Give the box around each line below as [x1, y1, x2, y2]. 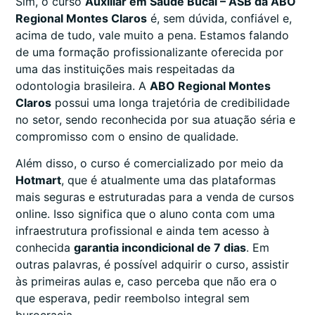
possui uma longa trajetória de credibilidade [51, 95, 290, 110]
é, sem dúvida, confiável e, [147, 11, 292, 25]
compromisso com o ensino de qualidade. [15, 129, 238, 143]
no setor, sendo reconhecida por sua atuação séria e [15, 112, 295, 127]
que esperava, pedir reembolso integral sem [15, 290, 250, 305]
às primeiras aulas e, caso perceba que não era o [15, 274, 277, 288]
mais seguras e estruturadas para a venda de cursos [15, 189, 294, 204]
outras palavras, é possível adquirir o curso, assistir [15, 257, 289, 271]
